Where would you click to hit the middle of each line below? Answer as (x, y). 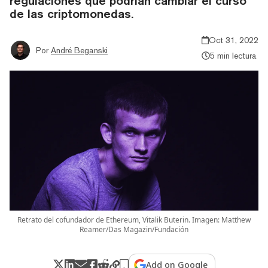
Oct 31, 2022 (234, 40)
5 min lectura (233, 55)
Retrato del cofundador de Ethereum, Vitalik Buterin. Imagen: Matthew (134, 220)
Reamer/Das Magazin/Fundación (134, 229)
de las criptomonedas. (71, 13)
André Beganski (79, 50)
